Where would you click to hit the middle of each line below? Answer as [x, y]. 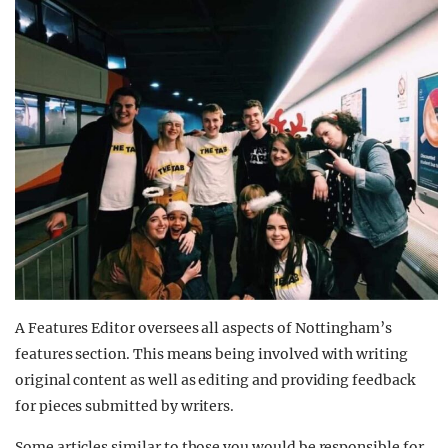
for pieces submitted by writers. [125, 405]
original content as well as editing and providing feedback [215, 379]
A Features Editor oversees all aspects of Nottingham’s [203, 327]
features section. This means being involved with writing [211, 353]
